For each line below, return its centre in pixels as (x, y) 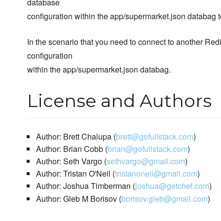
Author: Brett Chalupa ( (76, 137)
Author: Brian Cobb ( (72, 149)
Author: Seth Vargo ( (71, 161)
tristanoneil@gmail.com (156, 174)
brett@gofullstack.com (154, 137)
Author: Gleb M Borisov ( (78, 199)
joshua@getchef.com (172, 186)
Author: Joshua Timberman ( (85, 186)
